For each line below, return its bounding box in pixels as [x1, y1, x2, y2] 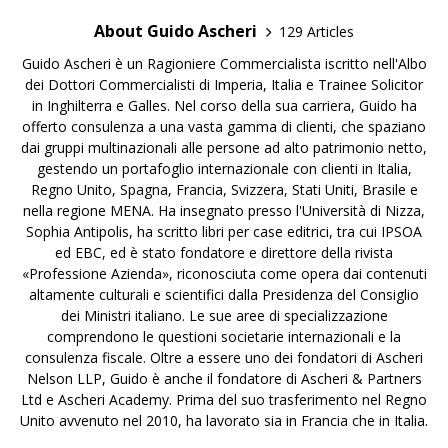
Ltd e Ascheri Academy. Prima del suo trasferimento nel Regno [21, 390, 427, 409]
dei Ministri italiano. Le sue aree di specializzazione [60, 306, 388, 325]
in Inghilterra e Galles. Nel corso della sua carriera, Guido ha [31, 96, 417, 115]
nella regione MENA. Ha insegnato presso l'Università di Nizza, [23, 201, 425, 220]
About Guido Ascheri [94, 20, 257, 42]
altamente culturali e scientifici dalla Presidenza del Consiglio [29, 285, 419, 304]
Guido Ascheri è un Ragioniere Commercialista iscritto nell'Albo [21, 54, 427, 73]
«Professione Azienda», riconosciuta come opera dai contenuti [21, 264, 427, 283]
